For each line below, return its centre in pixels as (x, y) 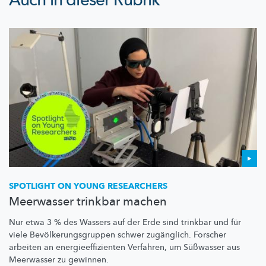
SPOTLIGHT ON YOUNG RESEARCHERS (88, 186)
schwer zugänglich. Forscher (171, 235)
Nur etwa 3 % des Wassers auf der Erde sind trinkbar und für (125, 223)
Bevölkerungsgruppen (72, 235)
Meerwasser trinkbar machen (88, 202)
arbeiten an (32, 248)
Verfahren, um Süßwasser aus (183, 248)
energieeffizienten (91, 248)
